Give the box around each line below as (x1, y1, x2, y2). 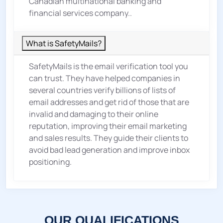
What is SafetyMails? (26, 38, 102, 49)
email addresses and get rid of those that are (29, 97, 189, 108)
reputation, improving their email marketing (29, 120, 187, 132)
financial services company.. (29, 7, 132, 19)
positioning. (29, 156, 72, 168)
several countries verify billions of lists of (29, 85, 176, 96)
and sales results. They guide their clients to (29, 132, 188, 144)
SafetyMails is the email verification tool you (29, 61, 188, 72)
